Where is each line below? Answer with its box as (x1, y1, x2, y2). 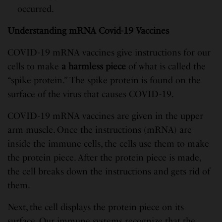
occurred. (17, 3, 54, 14)
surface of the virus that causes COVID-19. (7, 88, 174, 100)
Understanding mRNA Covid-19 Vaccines (7, 25, 169, 36)
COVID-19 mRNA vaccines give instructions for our (7, 47, 211, 58)
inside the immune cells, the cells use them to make (7, 138, 210, 149)
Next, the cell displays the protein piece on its (7, 201, 184, 213)
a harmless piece (61, 60, 126, 72)
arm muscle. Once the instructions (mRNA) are (7, 124, 192, 135)
